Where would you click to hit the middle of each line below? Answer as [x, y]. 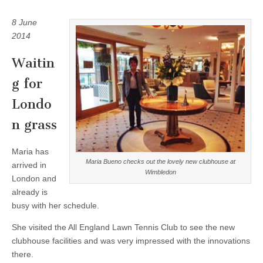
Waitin [33, 63]
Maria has [30, 152]
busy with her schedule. [55, 206]
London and [34, 179]
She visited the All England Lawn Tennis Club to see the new [123, 227]
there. [23, 254]
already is [30, 192]
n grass [34, 124]
